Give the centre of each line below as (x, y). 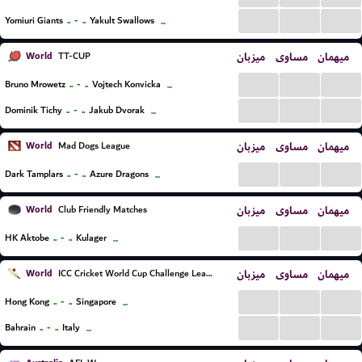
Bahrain (20, 328)
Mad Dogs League (93, 146)
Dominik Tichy (34, 110)
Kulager (91, 238)
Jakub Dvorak (117, 110)
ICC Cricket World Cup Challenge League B (131, 274)
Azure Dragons (119, 174)
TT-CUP (73, 56)
